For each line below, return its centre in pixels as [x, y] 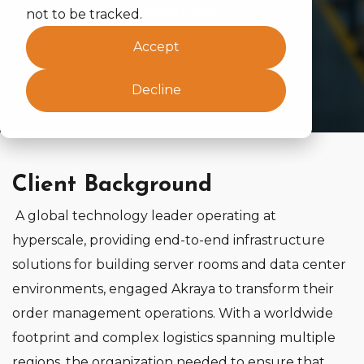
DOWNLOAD [182, 13]
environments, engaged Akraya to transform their [173, 289]
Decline [156, 90]
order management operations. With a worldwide [173, 313]
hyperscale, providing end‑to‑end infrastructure [169, 240]
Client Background [112, 185]
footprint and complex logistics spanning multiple [174, 338]
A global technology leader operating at [146, 216]
